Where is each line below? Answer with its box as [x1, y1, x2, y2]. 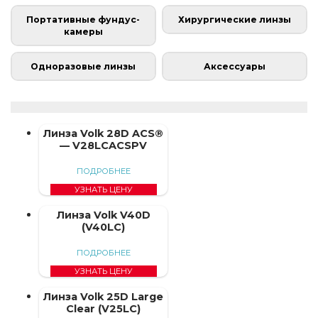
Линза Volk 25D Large [43, 290, 164, 303]
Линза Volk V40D [56, 208, 150, 221]
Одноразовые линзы [31, 61, 136, 72]
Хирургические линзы [178, 14, 292, 26]
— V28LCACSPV [60, 138, 148, 152]
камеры [63, 26, 103, 38]
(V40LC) [82, 220, 126, 234]
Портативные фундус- [26, 14, 141, 26]
